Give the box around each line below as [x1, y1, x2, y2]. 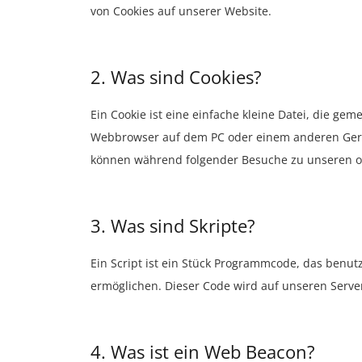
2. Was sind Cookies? [90, 65, 262, 89]
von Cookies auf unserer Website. [90, 3, 271, 19]
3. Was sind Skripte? [90, 213, 255, 238]
